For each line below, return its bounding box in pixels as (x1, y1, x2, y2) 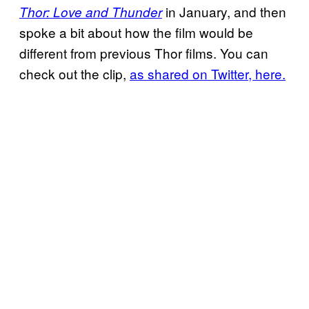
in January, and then (162, 1, 286, 21)
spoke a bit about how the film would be (19, 22, 253, 41)
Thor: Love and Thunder (19, 2, 162, 21)
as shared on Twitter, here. (130, 63, 286, 83)
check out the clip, (19, 63, 130, 83)
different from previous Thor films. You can (19, 43, 268, 62)
